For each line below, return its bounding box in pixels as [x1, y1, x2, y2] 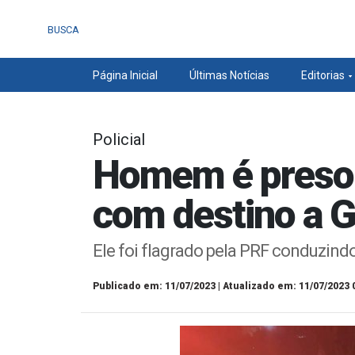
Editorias [300, 69, 345, 82]
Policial [93, 130, 145, 149]
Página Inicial [93, 69, 158, 82]
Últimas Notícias [189, 69, 269, 82]
